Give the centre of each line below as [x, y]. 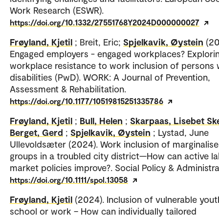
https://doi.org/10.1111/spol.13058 [69, 179]
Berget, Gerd [36, 132]
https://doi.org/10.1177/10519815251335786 [87, 101]
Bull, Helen [101, 120]
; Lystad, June [181, 132]
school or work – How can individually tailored [103, 211]
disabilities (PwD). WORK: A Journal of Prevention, [110, 77]
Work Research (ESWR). [57, 10]
